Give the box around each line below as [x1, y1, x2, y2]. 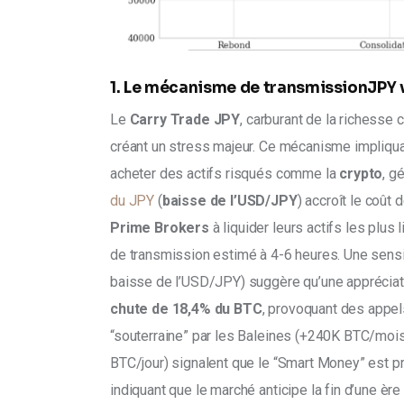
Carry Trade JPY [129, 110, 241, 128]
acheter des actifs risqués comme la [110, 164, 340, 182]
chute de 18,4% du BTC [110, 299, 262, 317]
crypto [339, 164, 383, 182]
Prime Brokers [110, 218, 209, 236]
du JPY [110, 191, 158, 209]
